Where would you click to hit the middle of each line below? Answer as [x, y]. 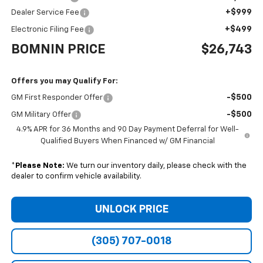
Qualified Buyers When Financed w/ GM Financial [127, 141]
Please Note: [40, 166]
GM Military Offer [41, 115]
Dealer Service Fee [45, 13]
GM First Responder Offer [57, 98]
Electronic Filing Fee [47, 30]
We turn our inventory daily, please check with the [155, 166]
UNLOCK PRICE [131, 210]
